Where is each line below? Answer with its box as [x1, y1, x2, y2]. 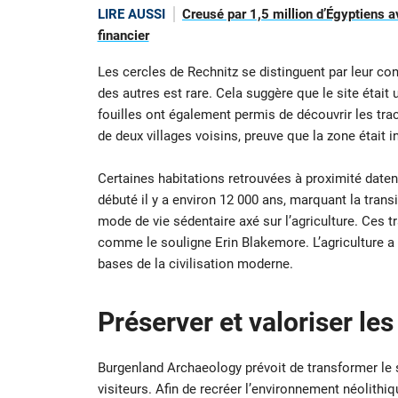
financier [97, 28, 149, 44]
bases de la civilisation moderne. [97, 255, 293, 272]
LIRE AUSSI [97, 6, 165, 23]
